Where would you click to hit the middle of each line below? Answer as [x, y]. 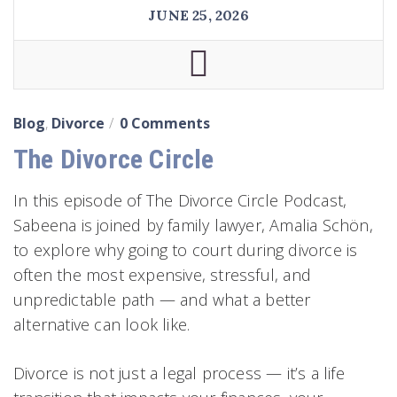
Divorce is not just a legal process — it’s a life [179, 374]
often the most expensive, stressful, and [163, 275]
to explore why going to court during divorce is [186, 250]
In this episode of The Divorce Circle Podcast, [180, 201]
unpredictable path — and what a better [162, 300]
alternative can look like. [102, 325]
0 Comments [165, 124]
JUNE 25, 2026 [198, 15]
